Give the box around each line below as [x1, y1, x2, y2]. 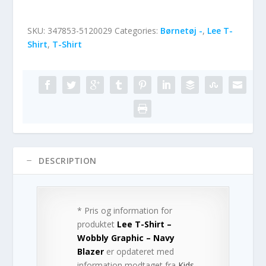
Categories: [115, 25, 161, 37]
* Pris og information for [77, 205, 173, 217]
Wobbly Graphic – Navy [77, 232, 175, 244]
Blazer [77, 246, 104, 258]
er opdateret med [104, 246, 175, 258]
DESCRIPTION [39, 155, 97, 167]
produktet [77, 218, 118, 230]
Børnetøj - [160, 25, 203, 37]
